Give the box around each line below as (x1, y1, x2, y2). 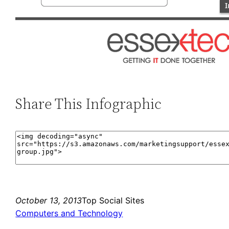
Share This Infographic (15, 94, 162, 113)
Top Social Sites (82, 195, 145, 205)
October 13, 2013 (15, 195, 82, 205)
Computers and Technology (15, 208, 123, 218)
